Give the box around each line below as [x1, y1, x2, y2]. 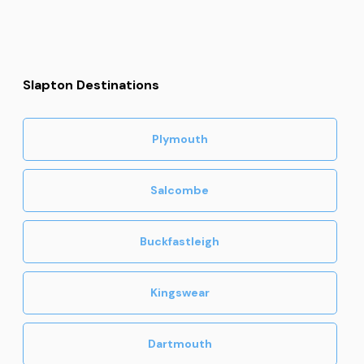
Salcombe [150, 183, 210, 198]
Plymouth [151, 132, 208, 147]
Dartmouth [147, 336, 212, 352]
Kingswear [149, 285, 210, 301]
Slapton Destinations [23, 76, 160, 94]
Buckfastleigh [140, 234, 220, 249]
